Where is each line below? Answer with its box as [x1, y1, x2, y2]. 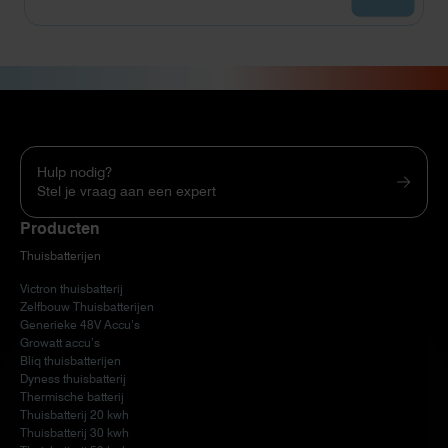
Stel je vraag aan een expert [37, 182, 216, 199]
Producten [20, 218, 100, 238]
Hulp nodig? [37, 163, 112, 180]
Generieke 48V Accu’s [20, 316, 140, 332]
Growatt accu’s [20, 334, 100, 350]
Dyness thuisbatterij [20, 370, 126, 386]
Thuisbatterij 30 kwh [20, 424, 129, 440]
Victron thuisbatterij [20, 280, 123, 296]
